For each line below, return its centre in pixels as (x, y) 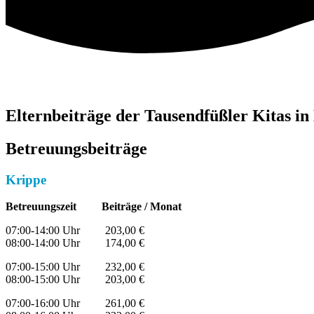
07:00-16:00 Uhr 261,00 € (75, 303)
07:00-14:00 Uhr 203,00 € (75, 231)
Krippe (26, 179)
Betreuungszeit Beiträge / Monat (94, 207)
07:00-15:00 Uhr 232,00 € (75, 267)
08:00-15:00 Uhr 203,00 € (75, 280)
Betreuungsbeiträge (76, 148)
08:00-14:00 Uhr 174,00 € (75, 243)
